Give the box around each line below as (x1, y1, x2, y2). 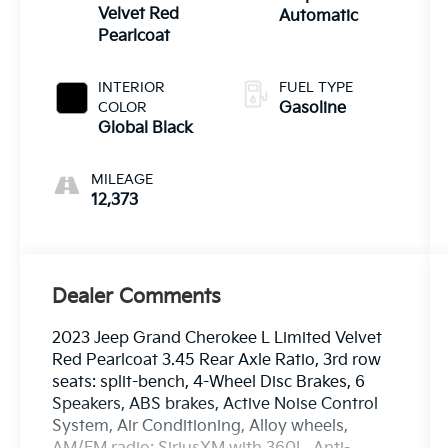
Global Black (98, 119, 194, 139)
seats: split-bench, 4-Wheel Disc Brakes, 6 (52, 373, 366, 393)
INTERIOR (98, 79, 166, 97)
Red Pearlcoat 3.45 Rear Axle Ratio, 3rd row (52, 351, 382, 371)
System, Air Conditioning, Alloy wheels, (52, 417, 349, 437)
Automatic (278, 7, 358, 27)
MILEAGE (91, 171, 154, 189)
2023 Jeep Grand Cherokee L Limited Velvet (52, 329, 383, 349)
